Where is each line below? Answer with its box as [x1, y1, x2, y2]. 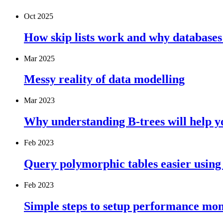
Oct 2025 [24, 11, 53, 20]
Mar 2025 [24, 54, 55, 63]
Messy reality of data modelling [24, 73, 185, 86]
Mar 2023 [24, 96, 55, 105]
